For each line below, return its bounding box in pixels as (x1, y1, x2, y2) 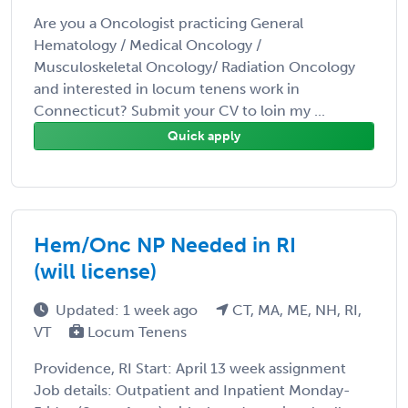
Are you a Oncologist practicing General (34, 14, 303, 32)
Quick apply (168, 127, 240, 144)
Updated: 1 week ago (56, 301, 201, 319)
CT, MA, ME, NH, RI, (229, 301, 362, 319)
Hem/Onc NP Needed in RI (34, 231, 296, 258)
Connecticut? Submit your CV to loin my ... (34, 101, 325, 119)
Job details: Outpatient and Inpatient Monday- (34, 381, 351, 399)
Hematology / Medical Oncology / (34, 36, 261, 54)
